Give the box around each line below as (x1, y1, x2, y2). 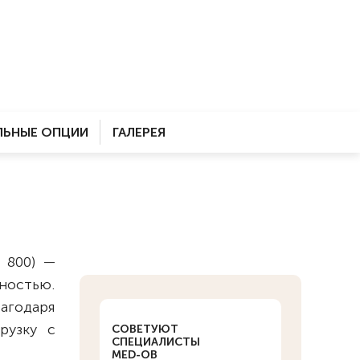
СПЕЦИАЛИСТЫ (111, 335, 200, 349)
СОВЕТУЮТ (111, 322, 178, 336)
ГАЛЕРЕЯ (112, 125, 166, 140)
